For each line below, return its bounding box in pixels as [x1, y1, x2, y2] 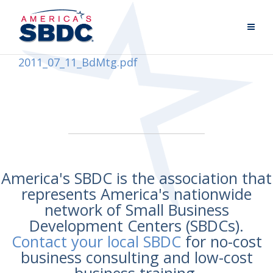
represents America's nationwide [21, 183, 252, 204]
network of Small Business [44, 199, 229, 220]
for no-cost [180, 231, 262, 252]
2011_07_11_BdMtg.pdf [18, 55, 138, 69]
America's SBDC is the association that [1, 168, 272, 188]
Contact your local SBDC [11, 231, 181, 252]
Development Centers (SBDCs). [29, 215, 244, 236]
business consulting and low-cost [20, 247, 253, 268]
